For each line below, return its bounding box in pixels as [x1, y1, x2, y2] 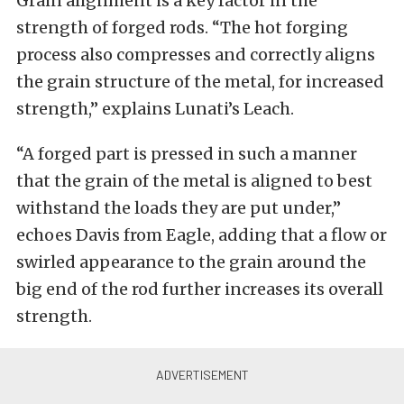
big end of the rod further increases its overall [16, 279, 383, 299]
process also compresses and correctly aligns [16, 44, 375, 65]
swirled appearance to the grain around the [16, 252, 366, 272]
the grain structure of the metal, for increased [16, 71, 384, 92]
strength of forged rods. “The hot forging [16, 17, 348, 38]
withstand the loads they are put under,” [16, 197, 341, 218]
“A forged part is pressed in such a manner [16, 143, 357, 164]
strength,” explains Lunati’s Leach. [16, 98, 294, 119]
